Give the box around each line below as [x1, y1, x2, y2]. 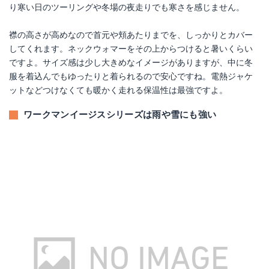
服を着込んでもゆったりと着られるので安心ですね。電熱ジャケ [9, 71, 253, 81]
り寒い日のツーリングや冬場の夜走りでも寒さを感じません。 [9, 2, 244, 12]
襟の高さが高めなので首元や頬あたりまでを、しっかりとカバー [9, 30, 253, 40]
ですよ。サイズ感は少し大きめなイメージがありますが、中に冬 [9, 58, 253, 67]
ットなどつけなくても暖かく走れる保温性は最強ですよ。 [9, 85, 228, 95]
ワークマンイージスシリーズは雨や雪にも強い [23, 109, 217, 120]
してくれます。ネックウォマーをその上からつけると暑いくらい [9, 44, 253, 53]
